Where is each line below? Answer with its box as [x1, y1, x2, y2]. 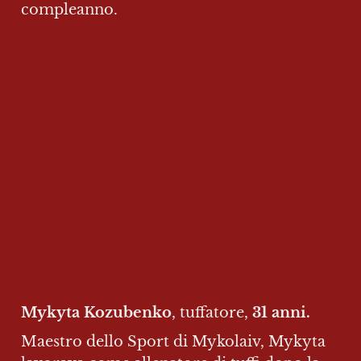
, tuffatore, [172, 303, 252, 322]
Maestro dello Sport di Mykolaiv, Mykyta [21, 332, 326, 351]
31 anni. [252, 303, 310, 322]
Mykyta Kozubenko [21, 303, 172, 322]
